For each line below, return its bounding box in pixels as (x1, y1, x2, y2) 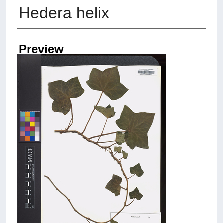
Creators (16, 31, 62, 45)
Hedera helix (18, 4, 109, 22)
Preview (18, 42, 64, 56)
